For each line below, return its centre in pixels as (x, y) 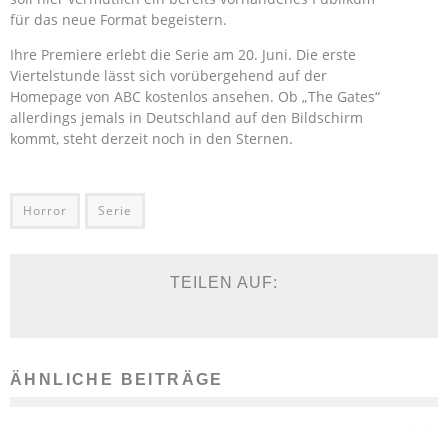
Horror (45, 210)
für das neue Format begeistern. (118, 19)
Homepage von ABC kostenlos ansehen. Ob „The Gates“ (195, 96)
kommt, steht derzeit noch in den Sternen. (151, 138)
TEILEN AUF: (224, 282)
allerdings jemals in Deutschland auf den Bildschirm (186, 117)
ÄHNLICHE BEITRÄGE (117, 379)
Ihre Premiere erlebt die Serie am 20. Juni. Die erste (183, 54)
